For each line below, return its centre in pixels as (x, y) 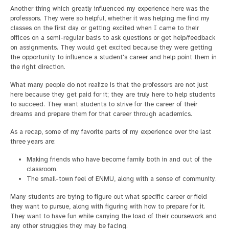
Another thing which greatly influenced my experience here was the (110, 8)
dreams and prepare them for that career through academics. (101, 114)
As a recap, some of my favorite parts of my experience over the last (111, 132)
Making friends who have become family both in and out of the (119, 159)
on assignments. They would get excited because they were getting (111, 47)
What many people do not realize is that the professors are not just (109, 85)
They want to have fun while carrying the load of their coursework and (113, 216)
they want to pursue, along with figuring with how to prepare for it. (108, 206)
